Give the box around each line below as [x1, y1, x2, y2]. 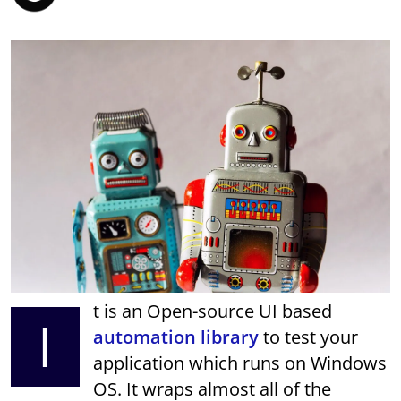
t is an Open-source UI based [93, 299, 333, 324]
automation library [93, 325, 260, 350]
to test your [259, 325, 359, 350]
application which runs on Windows [93, 351, 388, 376]
